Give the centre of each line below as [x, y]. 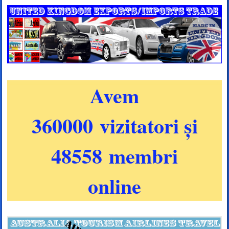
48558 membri [114, 155]
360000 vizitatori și [114, 125]
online [114, 186]
